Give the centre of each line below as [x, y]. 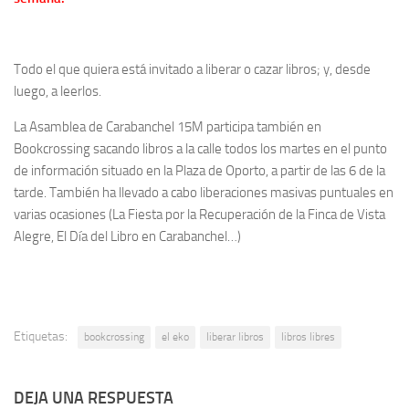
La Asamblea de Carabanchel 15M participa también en [168, 127]
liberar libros [235, 337]
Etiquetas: [41, 337]
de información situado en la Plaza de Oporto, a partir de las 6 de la [199, 171]
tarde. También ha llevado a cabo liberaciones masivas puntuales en [204, 193]
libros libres [308, 337]
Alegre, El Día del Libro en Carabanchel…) [127, 237]
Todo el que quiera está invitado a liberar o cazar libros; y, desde [192, 70]
